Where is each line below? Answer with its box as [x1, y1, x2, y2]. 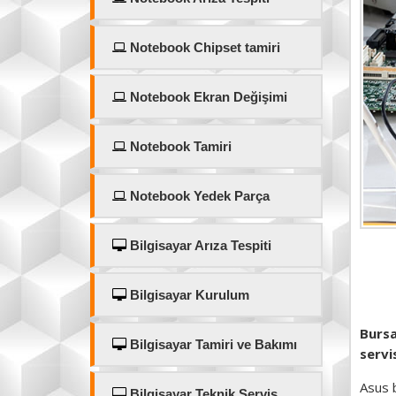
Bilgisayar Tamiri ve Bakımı [126, 337, 297, 352]
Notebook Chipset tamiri [126, 40, 280, 55]
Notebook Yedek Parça [126, 188, 270, 203]
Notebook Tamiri [126, 139, 232, 154]
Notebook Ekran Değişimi [126, 89, 287, 104]
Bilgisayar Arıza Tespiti [126, 238, 271, 253]
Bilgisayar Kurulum [126, 287, 249, 302]
